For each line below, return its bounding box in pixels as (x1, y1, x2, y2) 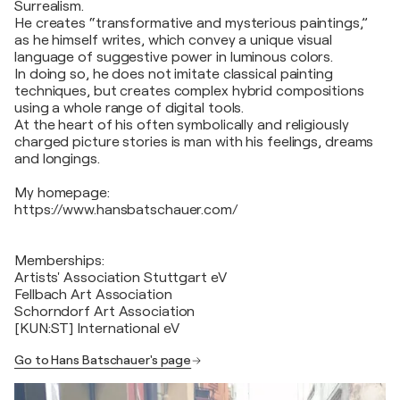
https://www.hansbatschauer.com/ (14, 202, 238, 218)
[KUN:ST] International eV (14, 321, 179, 337)
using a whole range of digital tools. (14, 100, 245, 116)
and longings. (14, 151, 100, 167)
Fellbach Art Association (14, 287, 172, 303)
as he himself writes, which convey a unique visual (14, 32, 332, 48)
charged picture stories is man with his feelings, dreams (14, 134, 374, 150)
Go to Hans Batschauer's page (14, 353, 192, 367)
